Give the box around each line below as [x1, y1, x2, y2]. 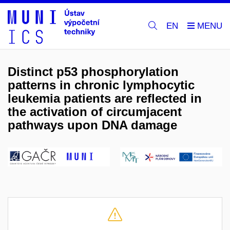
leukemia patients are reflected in [8, 91, 202, 105]
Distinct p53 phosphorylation [8, 65, 179, 79]
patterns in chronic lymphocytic [8, 78, 195, 92]
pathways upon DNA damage [8, 118, 177, 132]
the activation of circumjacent [8, 105, 182, 119]
